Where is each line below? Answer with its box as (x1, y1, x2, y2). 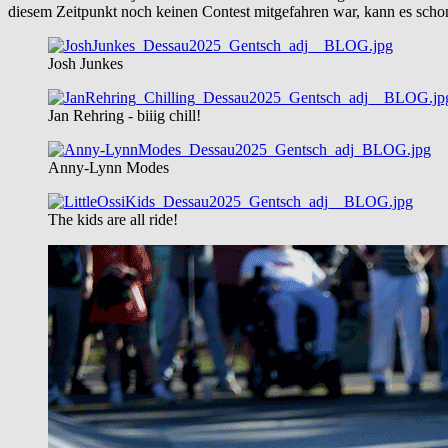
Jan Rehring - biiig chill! (48, 106, 201, 124)
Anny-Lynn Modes (48, 158, 169, 176)
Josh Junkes (48, 54, 123, 72)
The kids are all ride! (48, 210, 178, 228)
